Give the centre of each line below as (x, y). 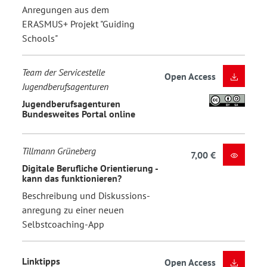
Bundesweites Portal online (79, 114)
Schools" (40, 38)
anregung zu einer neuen (73, 210)
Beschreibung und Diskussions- (86, 196)
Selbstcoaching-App (63, 224)
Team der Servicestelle (63, 72)
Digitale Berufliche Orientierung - (90, 168)
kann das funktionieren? (72, 178)
